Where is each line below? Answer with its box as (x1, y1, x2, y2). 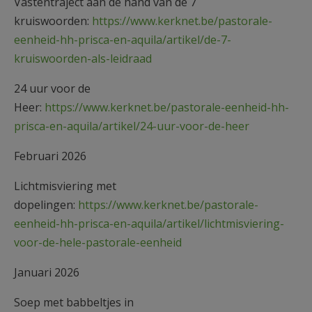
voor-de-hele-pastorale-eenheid (14, 234, 182, 250)
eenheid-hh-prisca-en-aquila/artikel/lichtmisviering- (14, 215, 284, 231)
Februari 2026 (14, 148, 86, 164)
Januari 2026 (14, 264, 79, 280)
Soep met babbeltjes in (14, 294, 134, 310)
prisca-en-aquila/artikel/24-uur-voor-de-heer (14, 118, 249, 134)
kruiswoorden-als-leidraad (14, 50, 152, 66)
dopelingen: (14, 196, 78, 212)
